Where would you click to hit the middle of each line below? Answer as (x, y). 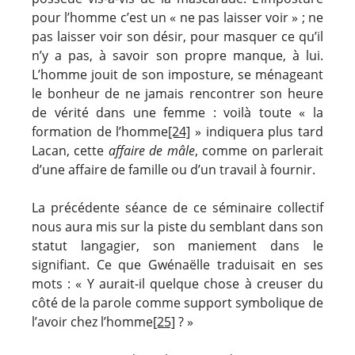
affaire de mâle (151, 150)
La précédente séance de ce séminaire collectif (177, 207)
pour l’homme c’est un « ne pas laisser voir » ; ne (177, 17)
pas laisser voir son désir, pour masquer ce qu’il (177, 36)
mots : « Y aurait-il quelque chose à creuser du (177, 283)
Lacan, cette (70, 150)
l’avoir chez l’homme (92, 321)
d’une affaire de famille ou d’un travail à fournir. (174, 169)
